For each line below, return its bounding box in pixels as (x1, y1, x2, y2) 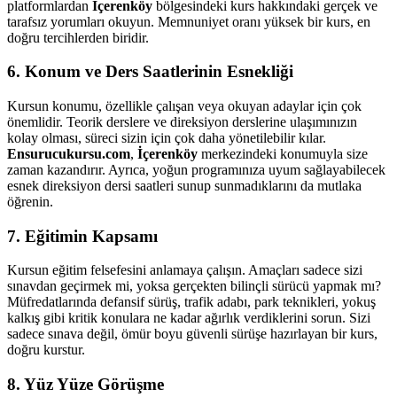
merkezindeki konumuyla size (198, 146, 368, 162)
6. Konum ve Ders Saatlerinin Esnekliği (7, 62, 293, 82)
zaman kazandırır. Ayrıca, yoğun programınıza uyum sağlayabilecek (7, 162, 385, 178)
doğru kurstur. (7, 342, 85, 358)
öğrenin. (7, 194, 53, 210)
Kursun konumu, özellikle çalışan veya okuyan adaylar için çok (7, 98, 362, 114)
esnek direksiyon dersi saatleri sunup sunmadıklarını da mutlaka (7, 178, 362, 194)
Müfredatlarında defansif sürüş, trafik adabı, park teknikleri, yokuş (7, 294, 376, 310)
